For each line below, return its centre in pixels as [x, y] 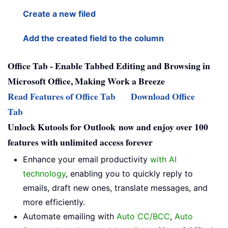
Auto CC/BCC [143, 217]
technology [44, 174]
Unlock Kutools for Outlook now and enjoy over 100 [108, 127]
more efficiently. [54, 202]
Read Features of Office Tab [62, 96]
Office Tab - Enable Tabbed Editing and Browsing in [109, 66]
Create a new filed [59, 14]
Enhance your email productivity [87, 160]
